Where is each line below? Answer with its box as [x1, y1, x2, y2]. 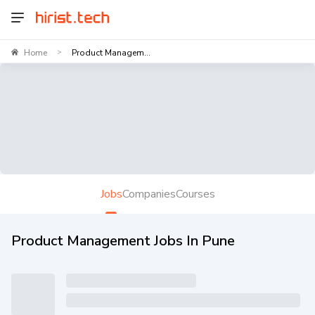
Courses [175, 186, 215, 202]
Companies [122, 186, 176, 202]
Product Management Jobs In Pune [11, 231, 235, 250]
